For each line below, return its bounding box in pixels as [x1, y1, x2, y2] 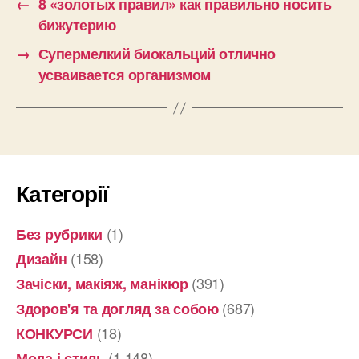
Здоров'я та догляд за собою [16, 298, 219, 320]
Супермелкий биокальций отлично [38, 43, 276, 65]
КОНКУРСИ [16, 323, 93, 345]
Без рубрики [16, 224, 103, 245]
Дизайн [16, 248, 67, 270]
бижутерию [38, 14, 116, 36]
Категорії [16, 176, 108, 210]
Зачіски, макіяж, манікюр [16, 273, 188, 295]
